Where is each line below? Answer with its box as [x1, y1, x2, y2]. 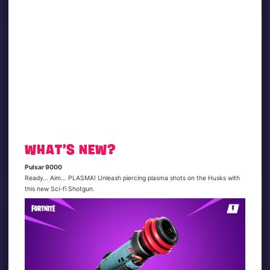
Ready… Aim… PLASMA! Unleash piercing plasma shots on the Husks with [25, 174, 240, 182]
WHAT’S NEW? [25, 144, 116, 159]
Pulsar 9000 [25, 163, 63, 171]
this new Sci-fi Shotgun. [25, 184, 95, 193]
